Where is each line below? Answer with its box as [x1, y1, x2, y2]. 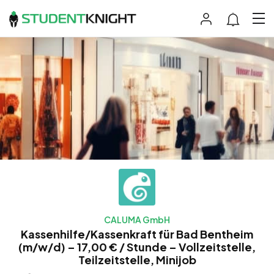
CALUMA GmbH [104, 213, 170, 225]
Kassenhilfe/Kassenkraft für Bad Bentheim [21, 226, 253, 241]
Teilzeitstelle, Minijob [78, 252, 196, 267]
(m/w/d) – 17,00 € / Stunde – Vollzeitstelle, [18, 239, 256, 254]
